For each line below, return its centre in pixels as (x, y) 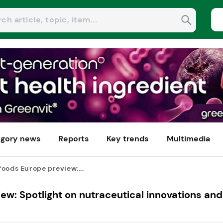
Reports (74, 139)
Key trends (128, 139)
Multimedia (188, 139)
